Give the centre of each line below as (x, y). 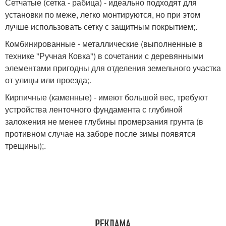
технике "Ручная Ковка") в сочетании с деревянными (104, 56)
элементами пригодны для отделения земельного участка (113, 68)
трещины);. (25, 146)
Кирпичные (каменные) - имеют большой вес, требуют (106, 97)
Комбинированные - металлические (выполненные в (104, 44)
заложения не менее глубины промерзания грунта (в (104, 122)
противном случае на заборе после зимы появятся (100, 134)
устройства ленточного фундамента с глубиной (94, 109)
